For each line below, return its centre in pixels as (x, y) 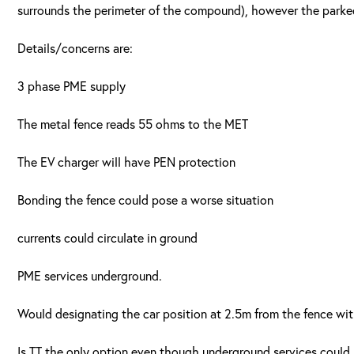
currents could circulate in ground (107, 237)
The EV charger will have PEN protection (126, 162)
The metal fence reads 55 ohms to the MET (133, 124)
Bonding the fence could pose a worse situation (147, 200)
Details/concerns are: (75, 48)
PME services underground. (90, 275)
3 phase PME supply (72, 86)
